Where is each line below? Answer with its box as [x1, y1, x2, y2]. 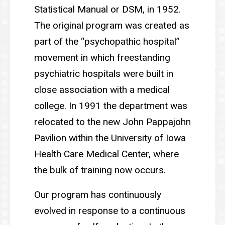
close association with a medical [34, 84, 170, 96]
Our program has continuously [34, 188, 161, 200]
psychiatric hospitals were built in [34, 68, 173, 80]
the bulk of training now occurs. [34, 164, 166, 176]
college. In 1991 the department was [34, 100, 187, 112]
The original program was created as [34, 20, 189, 32]
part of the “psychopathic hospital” [34, 36, 180, 48]
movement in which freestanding [34, 52, 170, 64]
